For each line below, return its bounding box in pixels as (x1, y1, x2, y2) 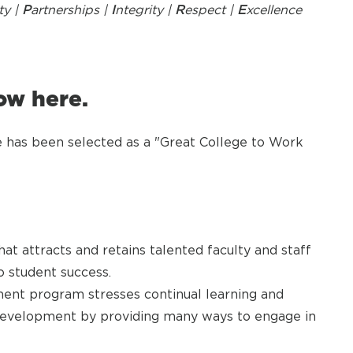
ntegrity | (115, 2, 175, 17)
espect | (184, 2, 237, 17)
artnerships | (31, 2, 111, 17)
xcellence (246, 2, 302, 17)
